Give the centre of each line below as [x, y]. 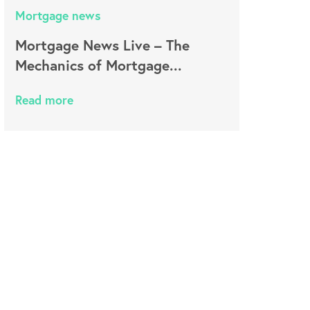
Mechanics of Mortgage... [98, 65]
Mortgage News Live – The [102, 45]
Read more [44, 100]
